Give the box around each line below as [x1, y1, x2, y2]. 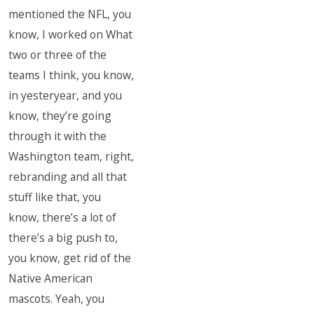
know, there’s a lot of [8, 210, 117, 225]
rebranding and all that [8, 169, 128, 184]
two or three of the [8, 47, 107, 62]
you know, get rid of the [8, 250, 132, 266]
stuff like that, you [8, 189, 102, 205]
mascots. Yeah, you [8, 291, 105, 306]
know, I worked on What [8, 27, 133, 42]
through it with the [8, 128, 107, 144]
